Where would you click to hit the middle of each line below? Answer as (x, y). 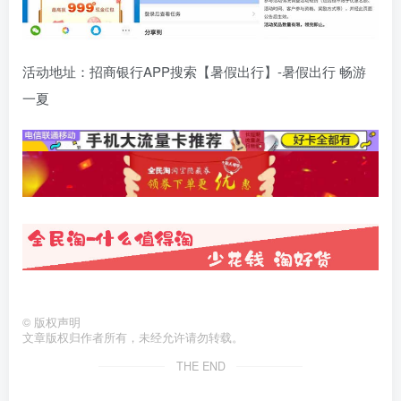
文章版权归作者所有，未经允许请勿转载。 (133, 337)
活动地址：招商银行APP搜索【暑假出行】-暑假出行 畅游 (194, 71)
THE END (200, 366)
